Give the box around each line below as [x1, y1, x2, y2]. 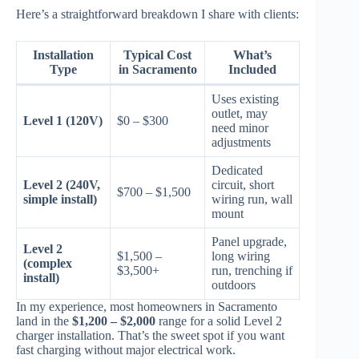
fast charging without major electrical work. [16, 342, 236, 357]
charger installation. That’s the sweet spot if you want [16, 328, 284, 342]
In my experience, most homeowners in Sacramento [16, 299, 277, 313]
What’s [232, 47, 272, 62]
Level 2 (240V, [23, 177, 100, 192]
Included [228, 62, 276, 76]
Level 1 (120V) [23, 113, 103, 127]
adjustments [212, 135, 271, 149]
